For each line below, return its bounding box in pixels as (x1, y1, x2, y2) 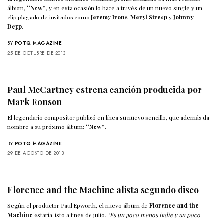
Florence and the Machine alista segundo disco (7, 183, 199, 196)
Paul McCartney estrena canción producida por (7, 83, 202, 95)
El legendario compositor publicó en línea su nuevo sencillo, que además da (7, 113, 210, 121)
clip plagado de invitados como (7, 13, 91, 21)
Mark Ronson (7, 95, 62, 108)
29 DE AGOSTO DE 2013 (7, 149, 64, 157)
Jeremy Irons (91, 13, 128, 21)
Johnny (173, 13, 194, 21)
